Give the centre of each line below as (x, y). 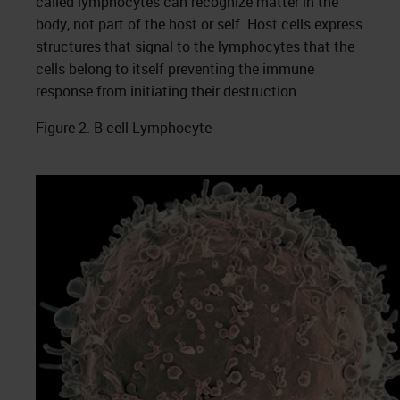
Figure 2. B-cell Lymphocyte (124, 128)
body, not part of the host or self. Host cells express (199, 24)
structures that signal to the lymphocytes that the (195, 46)
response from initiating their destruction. (168, 91)
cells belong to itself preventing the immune (175, 69)
